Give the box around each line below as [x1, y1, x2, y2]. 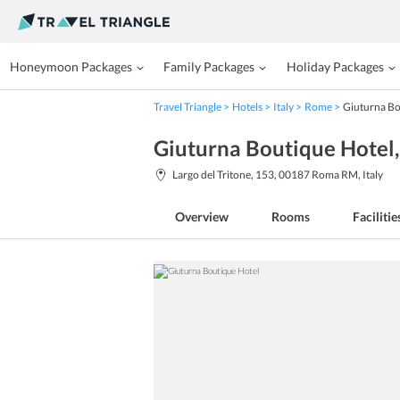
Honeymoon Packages [10, 59, 133, 74]
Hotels [232, 100, 262, 113]
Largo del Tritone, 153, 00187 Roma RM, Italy [172, 168, 383, 181]
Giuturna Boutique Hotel [154, 135, 395, 161]
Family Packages [163, 59, 255, 74]
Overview [175, 209, 229, 224]
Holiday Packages [286, 59, 384, 74]
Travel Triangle [154, 100, 221, 113]
